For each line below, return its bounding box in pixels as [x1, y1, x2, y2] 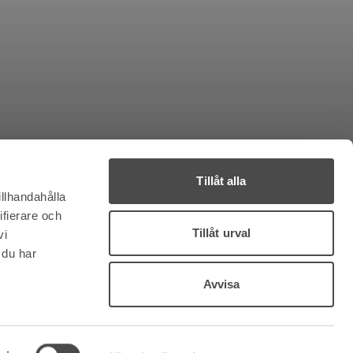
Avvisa [203, 277, 240, 291]
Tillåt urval [191, 225, 251, 240]
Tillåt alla [196, 174, 247, 188]
